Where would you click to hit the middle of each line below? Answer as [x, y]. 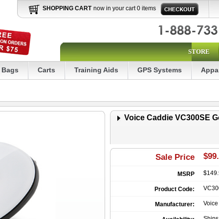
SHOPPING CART [67, 8]
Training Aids [96, 70]
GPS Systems [160, 70]
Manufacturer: [175, 204]
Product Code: [175, 189]
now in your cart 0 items [125, 8]
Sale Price [175, 157]
